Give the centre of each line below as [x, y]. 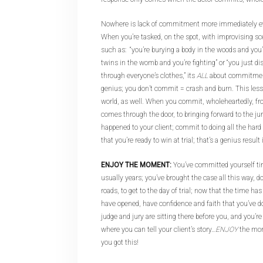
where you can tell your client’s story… [158, 230]
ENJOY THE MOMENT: [136, 165]
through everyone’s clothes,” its [149, 76]
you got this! [120, 242]
